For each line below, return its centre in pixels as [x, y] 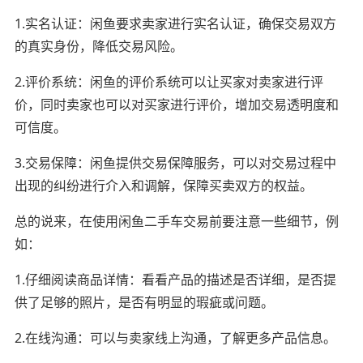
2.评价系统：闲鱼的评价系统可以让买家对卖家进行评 [169, 81]
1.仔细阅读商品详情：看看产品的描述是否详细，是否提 [175, 279]
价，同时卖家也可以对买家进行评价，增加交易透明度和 [176, 104]
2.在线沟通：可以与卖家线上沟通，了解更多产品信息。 [175, 337]
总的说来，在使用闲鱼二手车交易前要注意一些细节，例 [176, 221]
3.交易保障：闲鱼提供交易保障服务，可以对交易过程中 [175, 162]
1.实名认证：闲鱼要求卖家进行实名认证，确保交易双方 [175, 23]
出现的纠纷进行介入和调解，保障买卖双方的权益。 [163, 185]
